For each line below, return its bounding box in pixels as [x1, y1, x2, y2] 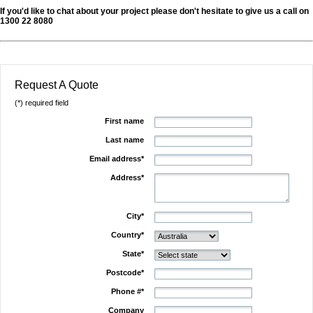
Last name [105, 136, 144, 144]
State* [122, 249, 144, 258]
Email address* [89, 154, 144, 163]
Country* [111, 231, 144, 239]
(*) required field [15, 99, 68, 107]
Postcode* [106, 268, 144, 277]
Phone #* [111, 287, 144, 296]
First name [105, 117, 144, 125]
